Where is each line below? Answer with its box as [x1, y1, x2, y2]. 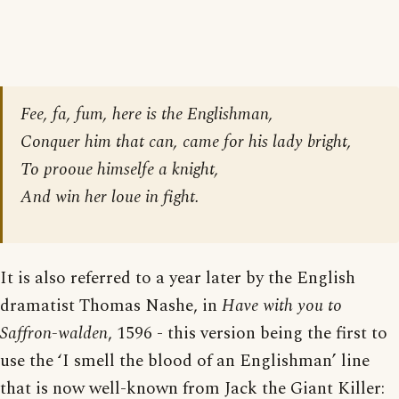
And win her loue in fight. [20, 183, 199, 210]
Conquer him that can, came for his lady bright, [20, 128, 352, 155]
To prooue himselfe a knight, [20, 156, 219, 183]
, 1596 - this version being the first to [108, 320, 387, 346]
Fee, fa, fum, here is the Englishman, [20, 101, 273, 127]
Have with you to [222, 292, 342, 319]
